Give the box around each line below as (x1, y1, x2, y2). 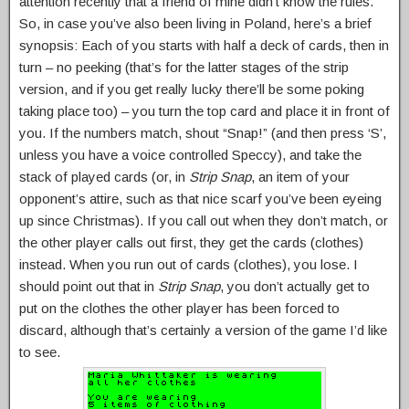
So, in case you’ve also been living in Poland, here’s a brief (19, 16, 372, 32)
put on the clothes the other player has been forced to (19, 300, 340, 317)
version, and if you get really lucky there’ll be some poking (19, 81, 364, 98)
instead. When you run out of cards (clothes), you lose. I (19, 257, 358, 273)
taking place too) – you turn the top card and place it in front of (19, 103, 390, 120)
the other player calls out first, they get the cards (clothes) (19, 235, 363, 251)
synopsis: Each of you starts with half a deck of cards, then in (19, 37, 389, 54)
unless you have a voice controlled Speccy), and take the (19, 147, 362, 163)
